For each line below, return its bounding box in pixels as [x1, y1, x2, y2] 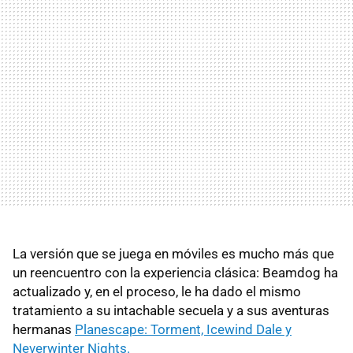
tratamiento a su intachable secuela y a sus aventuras [13, 302, 329, 318]
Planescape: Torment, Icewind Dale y [75, 321, 292, 337]
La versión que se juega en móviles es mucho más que [13, 245, 334, 262]
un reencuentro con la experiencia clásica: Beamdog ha [13, 264, 338, 281]
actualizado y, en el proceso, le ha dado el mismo [13, 283, 301, 299]
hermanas [13, 321, 75, 337]
